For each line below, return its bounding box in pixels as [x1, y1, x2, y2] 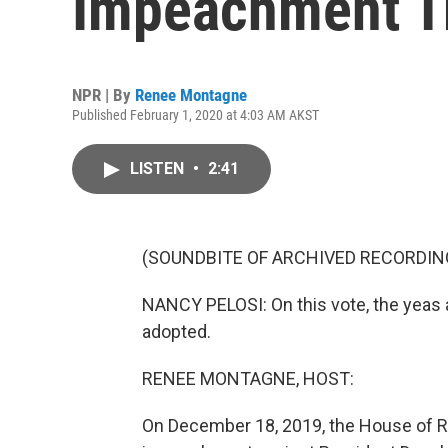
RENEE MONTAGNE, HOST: [142, 368, 354, 389]
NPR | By [72, 85, 135, 105]
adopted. [142, 321, 211, 342]
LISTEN [130, 159, 188, 178]
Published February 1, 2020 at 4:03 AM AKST [72, 107, 319, 123]
